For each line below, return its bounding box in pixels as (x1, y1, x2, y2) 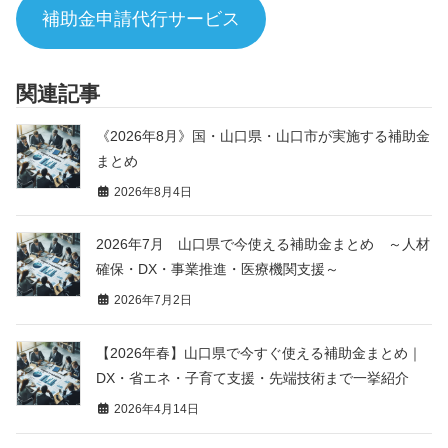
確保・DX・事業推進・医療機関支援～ (96, 261, 339, 278)
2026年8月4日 (111, 184, 192, 199)
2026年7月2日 (111, 293, 192, 308)
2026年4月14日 (111, 402, 199, 417)
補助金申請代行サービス (41, 8, 240, 29)
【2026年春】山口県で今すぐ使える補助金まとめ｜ (96, 345, 422, 362)
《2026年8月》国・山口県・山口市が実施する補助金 (96, 127, 430, 144)
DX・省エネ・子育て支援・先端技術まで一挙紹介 (96, 370, 409, 387)
